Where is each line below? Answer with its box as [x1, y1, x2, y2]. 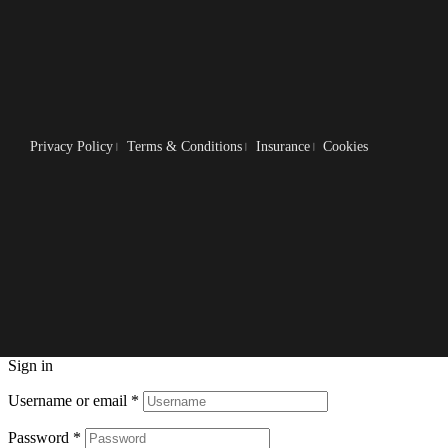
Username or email [8, 391, 131, 409]
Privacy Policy [30, 139, 113, 155]
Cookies [323, 139, 369, 155]
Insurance [255, 139, 310, 155]
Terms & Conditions [126, 139, 242, 155]
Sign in [8, 356, 53, 374]
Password [8, 428, 73, 446]
